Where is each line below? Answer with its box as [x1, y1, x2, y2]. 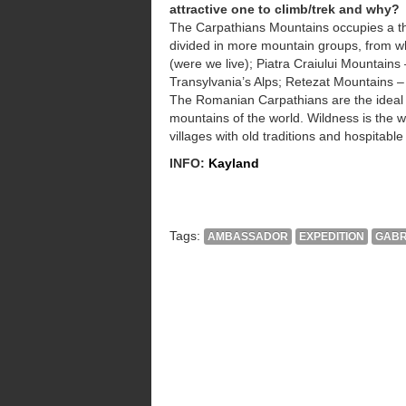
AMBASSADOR [208, 229, 288, 243]
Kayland [208, 155, 259, 170]
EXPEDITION [299, 229, 364, 243]
